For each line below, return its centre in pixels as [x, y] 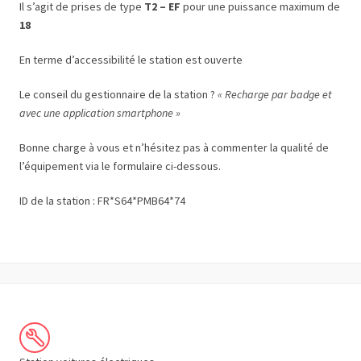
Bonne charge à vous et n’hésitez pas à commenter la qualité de [174, 147]
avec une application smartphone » [100, 113]
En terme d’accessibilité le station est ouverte [131, 60]
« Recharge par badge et [275, 94]
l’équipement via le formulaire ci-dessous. [120, 166]
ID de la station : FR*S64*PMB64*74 [102, 201]
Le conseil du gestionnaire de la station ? [118, 94]
